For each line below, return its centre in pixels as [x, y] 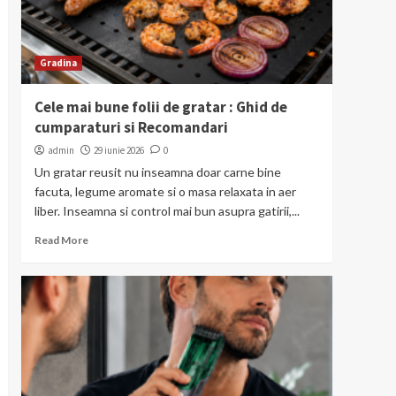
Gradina [58, 63]
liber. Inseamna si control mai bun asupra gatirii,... [167, 211]
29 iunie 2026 [118, 150]
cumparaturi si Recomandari [131, 127]
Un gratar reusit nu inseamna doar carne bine [157, 172]
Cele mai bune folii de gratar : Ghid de [160, 107]
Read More [61, 240]
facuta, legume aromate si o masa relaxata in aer [165, 191]
